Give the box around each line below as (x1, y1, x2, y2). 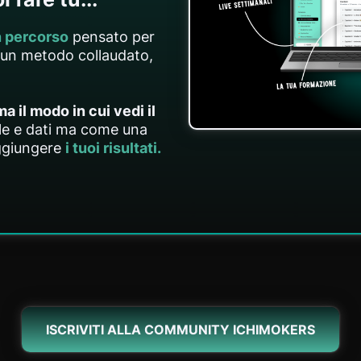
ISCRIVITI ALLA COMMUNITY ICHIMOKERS (45, 321, 315, 338)
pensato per (68, 27, 155, 45)
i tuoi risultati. (65, 139, 161, 156)
